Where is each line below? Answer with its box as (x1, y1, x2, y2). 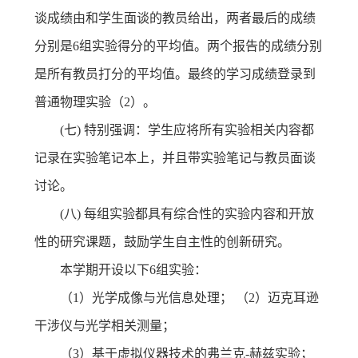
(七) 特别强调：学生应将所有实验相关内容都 (59, 122, 314, 137)
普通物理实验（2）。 (34, 94, 159, 109)
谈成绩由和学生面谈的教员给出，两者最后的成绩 (34, 10, 316, 25)
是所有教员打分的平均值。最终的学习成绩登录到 (34, 66, 316, 81)
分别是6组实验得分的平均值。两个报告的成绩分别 (34, 38, 322, 53)
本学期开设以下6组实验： (59, 262, 210, 276)
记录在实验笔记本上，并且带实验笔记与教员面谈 (34, 150, 316, 165)
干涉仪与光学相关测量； (34, 318, 178, 332)
